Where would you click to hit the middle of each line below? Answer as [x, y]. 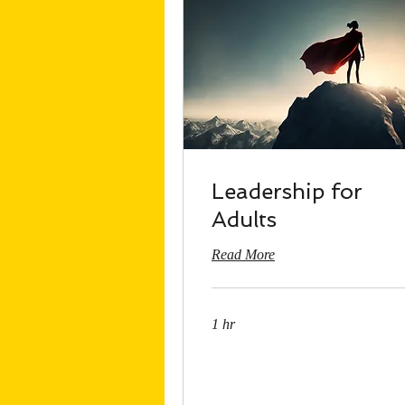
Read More [243, 255]
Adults [244, 220]
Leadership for [287, 192]
